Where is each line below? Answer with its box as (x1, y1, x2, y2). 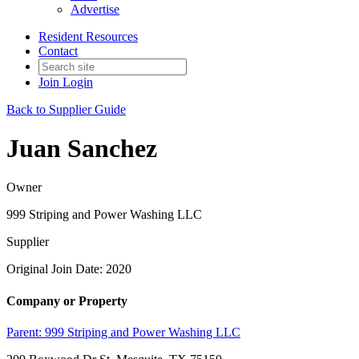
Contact (38, 43, 78, 58)
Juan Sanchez (6, 133, 157, 163)
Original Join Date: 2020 (6, 262, 131, 276)
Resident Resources (38, 29, 138, 43)
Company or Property (6, 293, 127, 308)
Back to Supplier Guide (6, 102, 126, 116)
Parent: (6, 325, 45, 339)
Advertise (71, 2, 119, 16)
